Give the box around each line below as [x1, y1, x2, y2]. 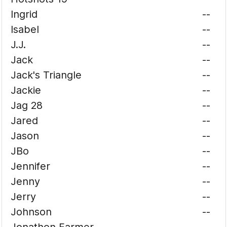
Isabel [11, 23, 40, 35]
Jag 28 [11, 99, 43, 111]
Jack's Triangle [11, 69, 82, 81]
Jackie [11, 84, 42, 96]
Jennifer [11, 160, 51, 172]
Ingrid [11, 8, 38, 20]
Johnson [11, 206, 52, 218]
